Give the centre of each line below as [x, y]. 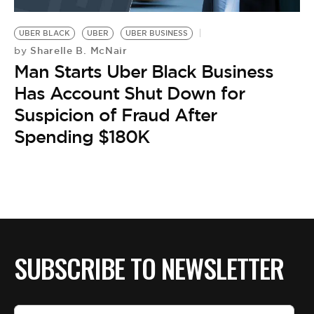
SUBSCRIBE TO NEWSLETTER [149, 268]
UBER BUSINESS [157, 33]
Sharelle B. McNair [77, 50]
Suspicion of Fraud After [115, 115]
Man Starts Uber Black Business [144, 71]
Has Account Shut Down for [129, 93]
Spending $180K [82, 136]
